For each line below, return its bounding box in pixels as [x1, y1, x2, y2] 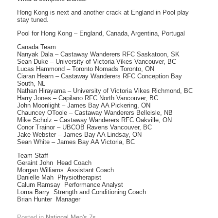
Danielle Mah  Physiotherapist [17, 174, 101, 181]
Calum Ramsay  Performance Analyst [17, 181, 123, 188]
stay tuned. [17, 16, 49, 23]
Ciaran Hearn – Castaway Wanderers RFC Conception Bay [17, 73, 182, 80]
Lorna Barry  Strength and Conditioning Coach [17, 188, 146, 196]
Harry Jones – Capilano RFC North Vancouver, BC [17, 94, 158, 102]
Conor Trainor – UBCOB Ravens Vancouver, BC [17, 124, 152, 131]
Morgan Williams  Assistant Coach [17, 166, 114, 174]
